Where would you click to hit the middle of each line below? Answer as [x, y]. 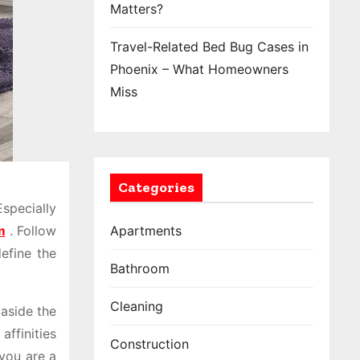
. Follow [31, 231]
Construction [149, 344]
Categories [156, 187]
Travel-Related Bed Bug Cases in [209, 47]
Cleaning [137, 306]
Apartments [146, 231]
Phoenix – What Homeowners [199, 69]
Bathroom [140, 268]
